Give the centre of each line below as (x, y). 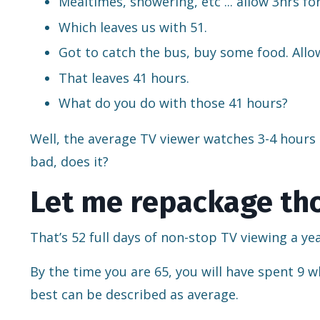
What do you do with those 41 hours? (173, 103)
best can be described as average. (134, 295)
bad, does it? (69, 162)
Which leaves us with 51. (133, 27)
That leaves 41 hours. (124, 77)
